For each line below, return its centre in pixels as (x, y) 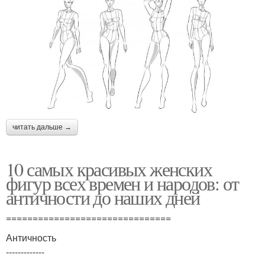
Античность (31, 237)
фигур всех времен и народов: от (122, 183)
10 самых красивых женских (109, 169)
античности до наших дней (103, 197)
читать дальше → (42, 127)
